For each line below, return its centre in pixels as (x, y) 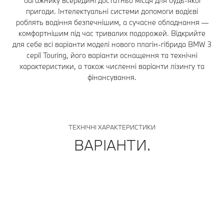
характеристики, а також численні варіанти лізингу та (112, 66)
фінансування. (112, 77)
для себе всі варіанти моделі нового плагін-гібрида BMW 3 (112, 44)
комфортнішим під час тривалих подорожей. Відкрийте (112, 33)
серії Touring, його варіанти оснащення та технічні (112, 55)
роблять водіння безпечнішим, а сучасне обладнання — (112, 22)
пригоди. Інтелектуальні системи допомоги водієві (112, 11)
